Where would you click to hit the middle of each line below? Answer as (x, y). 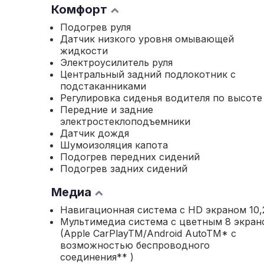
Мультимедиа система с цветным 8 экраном (147, 222)
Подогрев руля (95, 27)
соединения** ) (97, 257)
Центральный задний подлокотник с (148, 74)
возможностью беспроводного (135, 245)
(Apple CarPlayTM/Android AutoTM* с (148, 233)
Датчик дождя (95, 133)
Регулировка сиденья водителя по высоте (161, 98)
